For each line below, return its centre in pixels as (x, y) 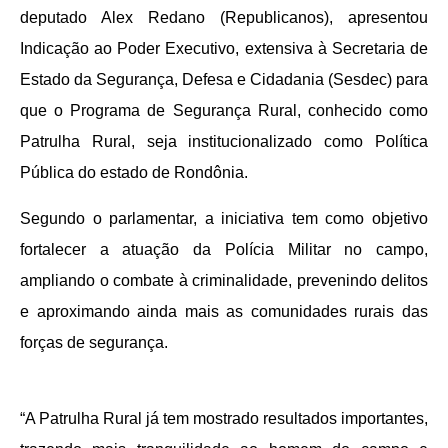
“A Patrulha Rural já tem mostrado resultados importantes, (224, 419)
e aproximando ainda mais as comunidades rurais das (224, 311)
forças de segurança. (94, 342)
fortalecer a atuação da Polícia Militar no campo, (224, 249)
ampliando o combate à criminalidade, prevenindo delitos (224, 280)
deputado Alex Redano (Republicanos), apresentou (224, 18)
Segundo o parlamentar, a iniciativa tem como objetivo (224, 218)
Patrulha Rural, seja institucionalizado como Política (224, 142)
